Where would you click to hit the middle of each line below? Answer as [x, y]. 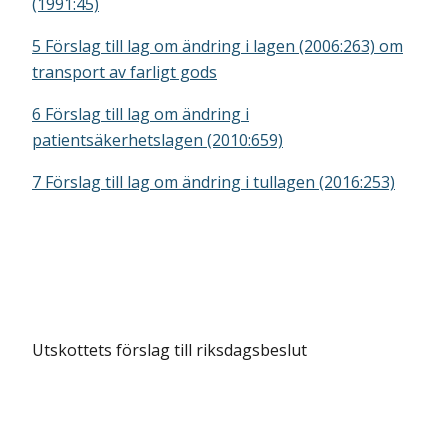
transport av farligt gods [124, 72]
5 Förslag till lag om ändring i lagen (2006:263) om [217, 46]
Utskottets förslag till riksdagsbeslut [169, 350]
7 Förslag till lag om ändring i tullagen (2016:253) [213, 182]
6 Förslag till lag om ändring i [140, 114]
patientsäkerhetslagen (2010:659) [157, 140]
